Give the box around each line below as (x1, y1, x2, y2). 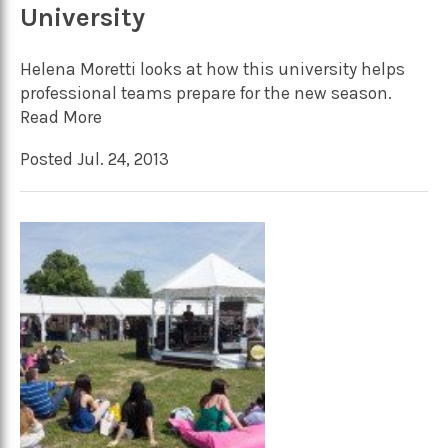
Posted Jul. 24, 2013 (20, 148, 169, 169)
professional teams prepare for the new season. (20, 83, 392, 104)
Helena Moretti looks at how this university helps (20, 59, 405, 80)
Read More (20, 107, 102, 128)
